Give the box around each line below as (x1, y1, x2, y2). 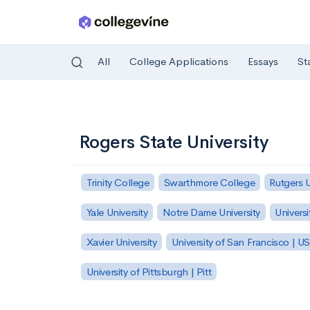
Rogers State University (79, 131, 268, 154)
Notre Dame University (162, 205, 261, 219)
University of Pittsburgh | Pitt (86, 264, 212, 278)
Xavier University (86, 235, 157, 248)
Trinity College (86, 175, 149, 189)
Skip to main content (15, 102, 112, 115)
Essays (248, 55, 278, 69)
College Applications (129, 55, 228, 69)
